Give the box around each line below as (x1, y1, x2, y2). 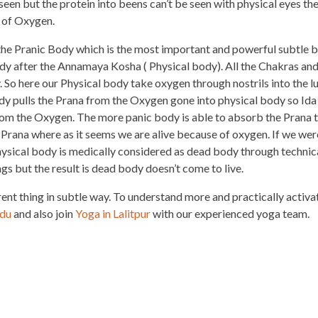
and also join (11, 206, 76, 220)
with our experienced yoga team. (150, 206, 310, 220)
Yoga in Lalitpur (75, 206, 151, 220)
